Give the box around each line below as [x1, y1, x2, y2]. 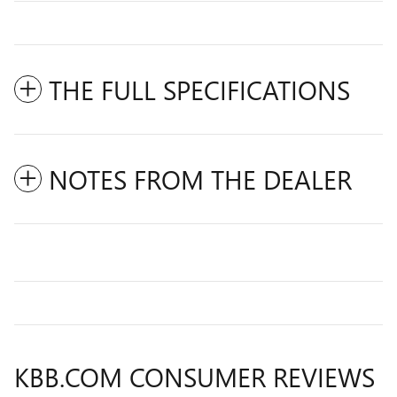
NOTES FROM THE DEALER [49, 161, 352, 198]
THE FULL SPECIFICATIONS [49, 72, 350, 108]
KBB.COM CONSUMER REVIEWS [14, 359, 375, 395]
